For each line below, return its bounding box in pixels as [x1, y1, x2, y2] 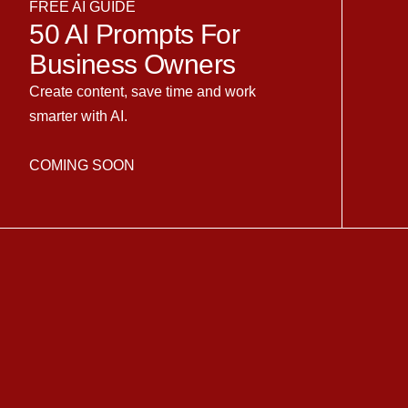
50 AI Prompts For [29, 19, 240, 49]
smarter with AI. [29, 108, 128, 124]
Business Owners [29, 49, 236, 79]
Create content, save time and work [29, 84, 257, 99]
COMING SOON [29, 158, 136, 173]
